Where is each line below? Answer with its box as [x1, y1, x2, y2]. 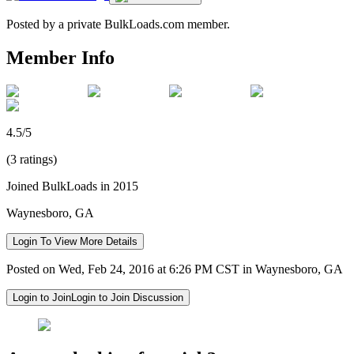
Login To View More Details [13, 235, 137, 247]
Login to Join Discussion [71, 291, 183, 303]
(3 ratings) [6, 152, 57, 166]
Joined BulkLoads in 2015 [6, 179, 138, 193]
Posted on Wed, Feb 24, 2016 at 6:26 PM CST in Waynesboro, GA [6, 262, 343, 276]
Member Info [6, 47, 115, 68]
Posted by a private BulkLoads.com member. [6, 17, 230, 31]
